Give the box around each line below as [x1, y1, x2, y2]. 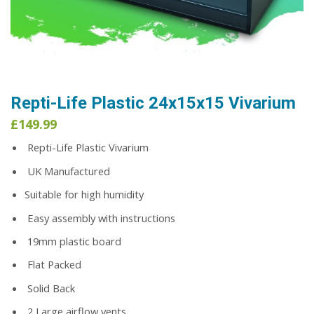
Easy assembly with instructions [25, 210, 175, 225]
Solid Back [25, 280, 75, 295]
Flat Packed [25, 257, 81, 272]
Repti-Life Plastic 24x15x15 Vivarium [11, 93, 296, 114]
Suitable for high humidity [25, 187, 144, 202]
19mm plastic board [25, 233, 121, 248]
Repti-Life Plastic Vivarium [25, 140, 149, 155]
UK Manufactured [25, 163, 110, 178]
